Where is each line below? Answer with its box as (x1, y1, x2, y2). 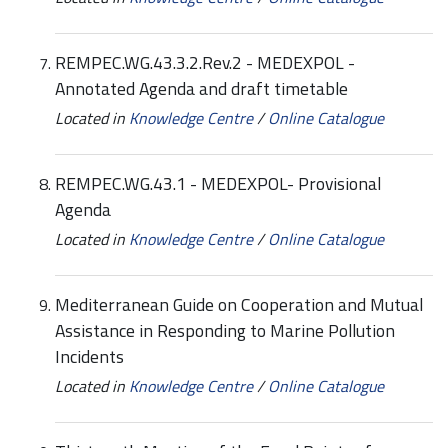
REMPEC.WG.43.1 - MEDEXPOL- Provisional (55, 170, 381, 198)
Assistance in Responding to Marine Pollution (55, 317, 395, 345)
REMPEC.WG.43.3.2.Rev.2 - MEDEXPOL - (55, 49, 355, 77)
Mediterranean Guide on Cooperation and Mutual (55, 291, 423, 319)
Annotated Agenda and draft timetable (55, 75, 348, 103)
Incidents (55, 343, 124, 371)
